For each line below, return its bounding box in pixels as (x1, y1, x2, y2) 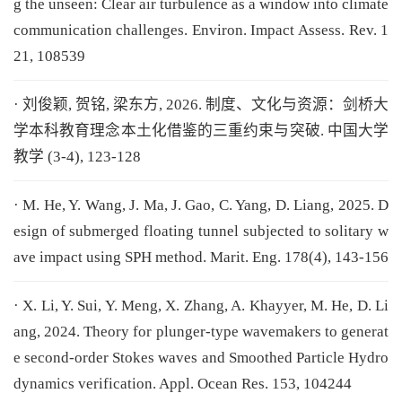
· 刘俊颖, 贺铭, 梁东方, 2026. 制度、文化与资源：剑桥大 (13, 96, 389, 114)
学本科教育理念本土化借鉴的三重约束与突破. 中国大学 (13, 122, 389, 140)
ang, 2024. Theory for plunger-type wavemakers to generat (13, 322, 389, 340)
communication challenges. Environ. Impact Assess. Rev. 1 (13, 22, 389, 39)
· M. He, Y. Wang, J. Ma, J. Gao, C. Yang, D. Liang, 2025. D (13, 197, 389, 214)
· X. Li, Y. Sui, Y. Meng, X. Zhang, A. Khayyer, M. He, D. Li (13, 296, 389, 314)
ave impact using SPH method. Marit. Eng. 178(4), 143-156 (13, 249, 389, 267)
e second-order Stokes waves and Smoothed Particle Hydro (13, 348, 389, 366)
